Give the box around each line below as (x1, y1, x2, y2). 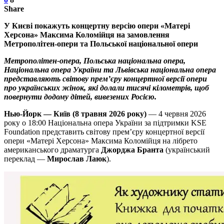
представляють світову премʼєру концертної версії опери (4, 74, 207, 83)
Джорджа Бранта (101, 145, 163, 154)
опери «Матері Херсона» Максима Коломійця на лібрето (4, 136, 197, 145)
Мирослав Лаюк (47, 154, 106, 163)
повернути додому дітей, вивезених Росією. (4, 92, 158, 101)
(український (163, 145, 210, 154)
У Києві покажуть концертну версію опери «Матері (4, 21, 190, 30)
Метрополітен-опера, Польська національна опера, (4, 56, 185, 65)
